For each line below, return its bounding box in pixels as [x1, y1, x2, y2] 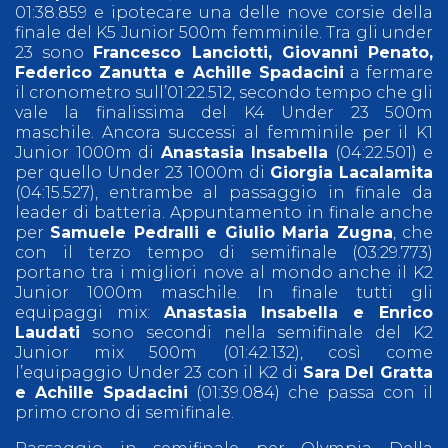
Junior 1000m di [15, 142, 161, 162]
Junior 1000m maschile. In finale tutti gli [15, 282, 433, 302]
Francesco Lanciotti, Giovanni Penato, [93, 42, 434, 62]
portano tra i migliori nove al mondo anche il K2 [15, 262, 433, 282]
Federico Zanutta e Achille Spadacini [15, 62, 344, 82]
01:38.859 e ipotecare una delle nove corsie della [15, 2, 433, 22]
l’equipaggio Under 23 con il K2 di [15, 362, 303, 382]
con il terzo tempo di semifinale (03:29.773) [15, 242, 433, 262]
